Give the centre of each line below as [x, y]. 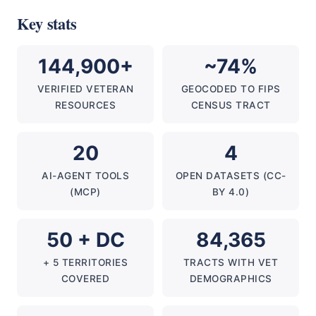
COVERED [85, 279]
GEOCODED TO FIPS [231, 89]
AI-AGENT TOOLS [85, 176]
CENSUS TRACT [231, 105]
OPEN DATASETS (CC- [231, 176]
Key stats [47, 24]
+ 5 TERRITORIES [85, 262]
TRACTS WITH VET [231, 262]
